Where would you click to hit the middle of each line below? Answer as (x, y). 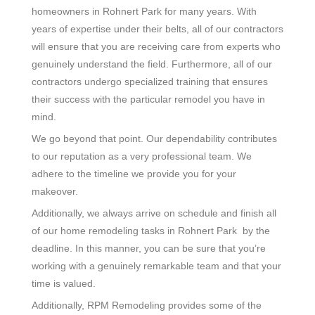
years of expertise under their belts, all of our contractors (157, 28)
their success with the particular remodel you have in (148, 99)
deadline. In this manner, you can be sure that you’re (149, 248)
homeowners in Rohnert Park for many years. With (144, 11)
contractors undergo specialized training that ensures (150, 81)
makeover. (55, 191)
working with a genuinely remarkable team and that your (156, 265)
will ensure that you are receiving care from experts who (156, 46)
